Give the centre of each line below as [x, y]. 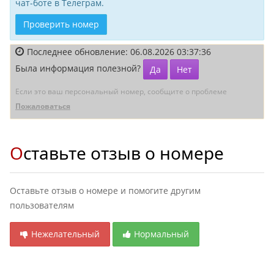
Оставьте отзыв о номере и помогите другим [105, 191]
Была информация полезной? [79, 68]
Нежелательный [65, 234]
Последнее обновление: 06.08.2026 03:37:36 [119, 52]
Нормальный [161, 234]
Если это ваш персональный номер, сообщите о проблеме [121, 91]
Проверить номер [61, 24]
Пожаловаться [43, 106]
